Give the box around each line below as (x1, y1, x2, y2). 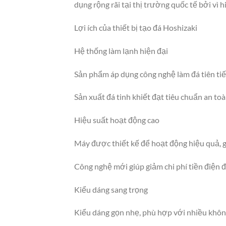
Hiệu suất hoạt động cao (74, 115, 159, 125)
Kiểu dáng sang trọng (74, 184, 148, 194)
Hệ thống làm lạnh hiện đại (74, 45, 168, 55)
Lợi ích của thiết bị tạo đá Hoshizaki (74, 22, 197, 32)
